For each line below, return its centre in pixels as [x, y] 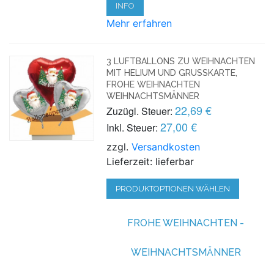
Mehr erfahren [139, 23]
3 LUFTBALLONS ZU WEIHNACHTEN [181, 61]
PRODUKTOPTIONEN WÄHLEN [173, 188]
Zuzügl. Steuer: [140, 111]
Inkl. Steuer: [132, 127]
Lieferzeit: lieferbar [150, 161]
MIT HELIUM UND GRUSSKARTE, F [172, 72]
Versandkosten [166, 146]
